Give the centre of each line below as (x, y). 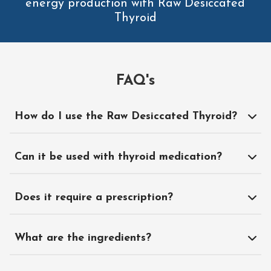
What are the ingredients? (83, 238)
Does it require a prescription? (94, 198)
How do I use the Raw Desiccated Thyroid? (126, 117)
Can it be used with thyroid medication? (118, 157)
